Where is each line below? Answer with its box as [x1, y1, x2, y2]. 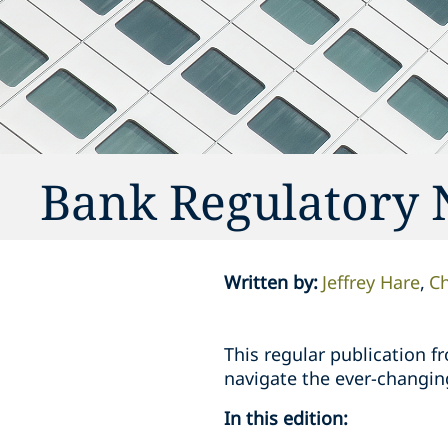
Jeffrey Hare [322, 270, 420, 294]
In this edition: [224, 406, 348, 430]
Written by [224, 270, 313, 294]
